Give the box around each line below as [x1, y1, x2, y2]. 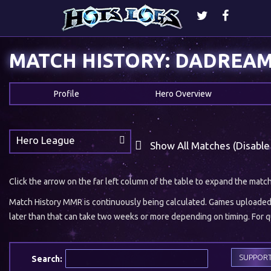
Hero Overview [155, 89, 212, 99]
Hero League [16, 134, 75, 146]
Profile [53, 89, 79, 99]
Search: [31, 253, 62, 264]
